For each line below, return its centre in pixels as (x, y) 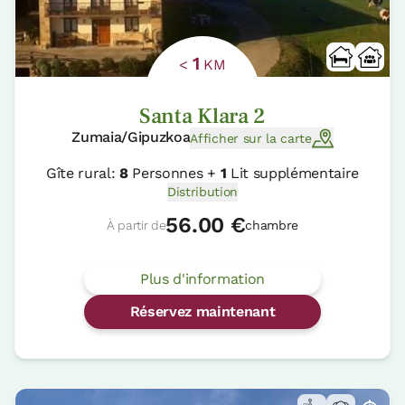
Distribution (202, 192)
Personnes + (174, 174)
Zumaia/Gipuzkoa (131, 137)
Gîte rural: (83, 174)
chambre (272, 226)
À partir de (136, 226)
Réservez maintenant (202, 312)
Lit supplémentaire (293, 174)
